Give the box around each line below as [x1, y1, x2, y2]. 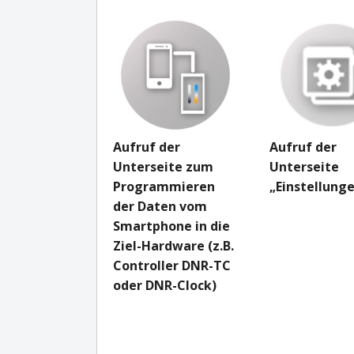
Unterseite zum [113, 158, 213, 175]
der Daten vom [113, 198, 207, 215]
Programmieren [113, 178, 215, 195]
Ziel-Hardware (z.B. [113, 237, 234, 254]
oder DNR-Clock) [113, 277, 217, 294]
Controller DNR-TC [113, 257, 231, 274]
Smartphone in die [113, 217, 230, 235]
